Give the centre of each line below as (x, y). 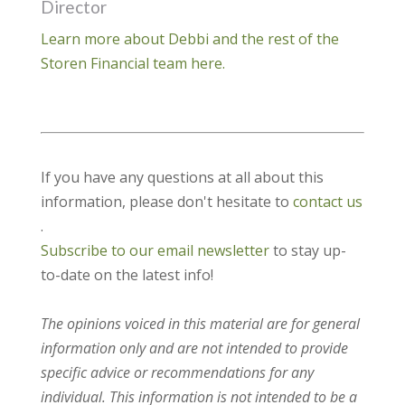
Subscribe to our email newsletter (155, 251)
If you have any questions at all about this (182, 178)
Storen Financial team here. (132, 64)
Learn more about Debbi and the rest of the (189, 39)
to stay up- (307, 251)
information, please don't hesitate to (166, 202)
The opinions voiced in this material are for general (200, 324)
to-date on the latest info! (127, 275)
